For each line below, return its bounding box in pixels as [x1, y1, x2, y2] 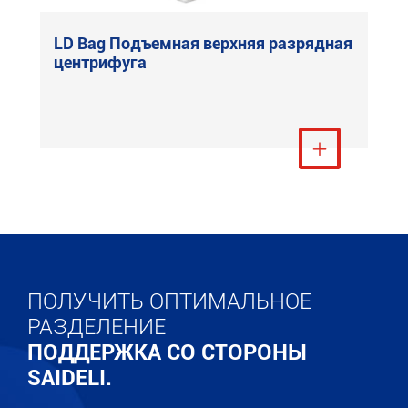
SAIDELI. [27, 365, 112, 391]
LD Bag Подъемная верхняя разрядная [54, 34, 352, 53]
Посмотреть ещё [234, 138, 363, 158]
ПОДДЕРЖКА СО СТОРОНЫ [27, 340, 307, 365]
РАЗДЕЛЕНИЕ [27, 314, 166, 340]
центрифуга [54, 53, 147, 72]
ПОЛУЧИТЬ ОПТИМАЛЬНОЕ [27, 289, 311, 314]
